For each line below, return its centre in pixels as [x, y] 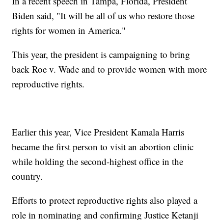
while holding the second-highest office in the [98, 161]
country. [27, 176]
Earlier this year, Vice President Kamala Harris [98, 132]
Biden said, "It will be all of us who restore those [103, 15]
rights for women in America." [69, 30]
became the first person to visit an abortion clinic [103, 146]
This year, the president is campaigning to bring [101, 54]
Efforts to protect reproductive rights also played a [105, 200]
